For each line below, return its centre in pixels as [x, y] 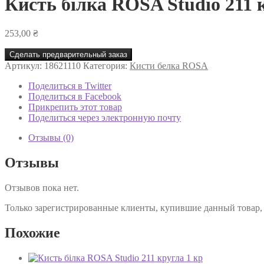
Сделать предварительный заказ [68, 54]
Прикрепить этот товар [75, 107]
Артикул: [24, 65]
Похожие [32, 232]
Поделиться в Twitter [70, 85]
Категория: [106, 65]
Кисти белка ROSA [169, 65]
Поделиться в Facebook [75, 96]
